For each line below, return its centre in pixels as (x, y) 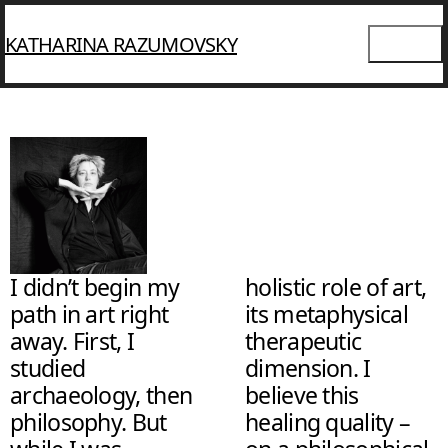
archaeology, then (101, 395)
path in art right (89, 314)
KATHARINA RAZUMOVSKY (121, 44)
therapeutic (303, 341)
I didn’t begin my (95, 287)
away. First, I (72, 341)
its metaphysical (326, 314)
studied (48, 368)
